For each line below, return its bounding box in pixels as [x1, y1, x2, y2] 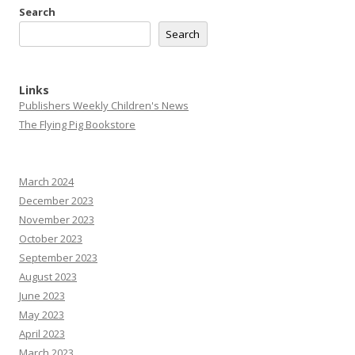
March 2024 [19, 174, 74, 189]
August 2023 [19, 269, 77, 284]
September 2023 [19, 250, 97, 265]
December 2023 [19, 193, 94, 208]
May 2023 [19, 307, 64, 322]
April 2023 [19, 326, 65, 341]
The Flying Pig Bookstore [19, 117, 136, 132]
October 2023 [19, 231, 82, 246]
